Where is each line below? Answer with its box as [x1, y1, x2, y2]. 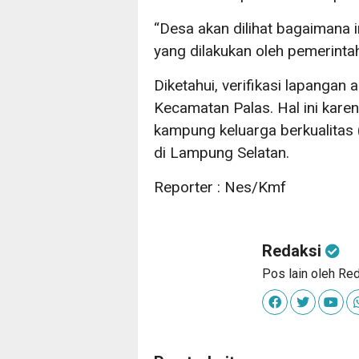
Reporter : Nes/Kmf [154, 178, 286, 197]
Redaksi [262, 241, 325, 261]
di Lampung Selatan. [154, 143, 289, 163]
